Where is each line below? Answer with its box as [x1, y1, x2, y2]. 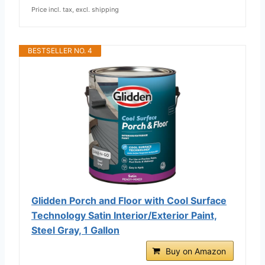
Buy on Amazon [166, 245, 226, 256]
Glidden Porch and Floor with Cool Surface [31, 194, 227, 206]
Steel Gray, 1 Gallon [31, 224, 119, 236]
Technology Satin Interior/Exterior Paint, [31, 209, 217, 221]
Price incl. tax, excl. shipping [31, 5, 119, 14]
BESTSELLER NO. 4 [28, 46, 92, 55]
